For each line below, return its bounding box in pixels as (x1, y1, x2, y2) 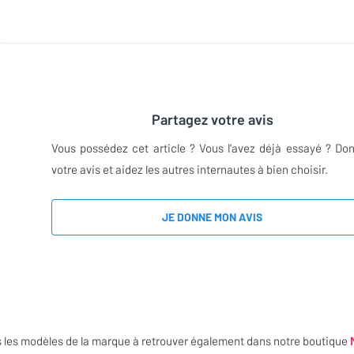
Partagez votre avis (151, 111, 273, 129)
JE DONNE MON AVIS (162, 210, 262, 224)
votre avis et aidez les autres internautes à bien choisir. (51, 162, 328, 177)
